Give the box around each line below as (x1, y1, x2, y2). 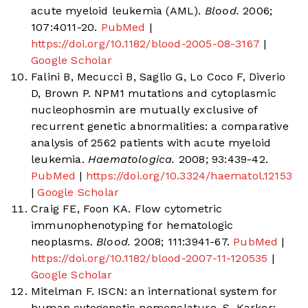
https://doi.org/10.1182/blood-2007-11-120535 (31, 252, 268, 265)
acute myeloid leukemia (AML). (31, 4, 201, 18)
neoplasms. (31, 235, 93, 249)
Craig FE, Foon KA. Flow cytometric (31, 202, 223, 216)
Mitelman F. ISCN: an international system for (31, 285, 278, 298)
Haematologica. (84, 153, 175, 166)
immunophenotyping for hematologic (31, 219, 234, 232)
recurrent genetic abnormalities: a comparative (31, 120, 289, 133)
